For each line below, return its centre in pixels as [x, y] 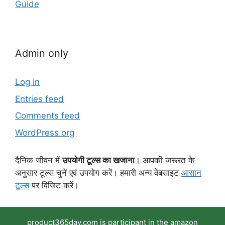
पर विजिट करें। [54, 185]
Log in [27, 82]
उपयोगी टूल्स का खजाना [98, 160]
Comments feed [47, 116]
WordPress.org [45, 132]
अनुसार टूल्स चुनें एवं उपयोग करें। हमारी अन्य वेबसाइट [98, 173]
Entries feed [39, 99]
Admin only [42, 53]
